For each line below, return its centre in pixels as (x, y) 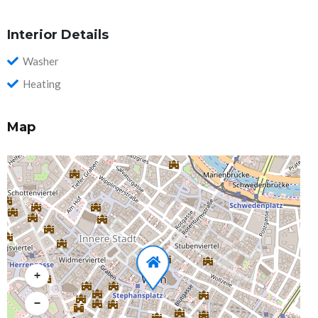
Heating (42, 84)
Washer (41, 61)
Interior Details (58, 35)
